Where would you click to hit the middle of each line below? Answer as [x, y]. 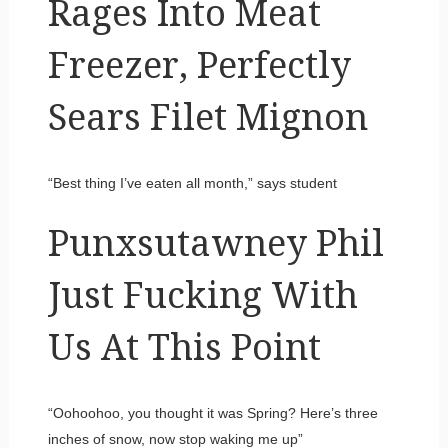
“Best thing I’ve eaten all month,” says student [194, 182]
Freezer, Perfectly [199, 65]
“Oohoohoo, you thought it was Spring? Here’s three [212, 412]
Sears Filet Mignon [207, 117]
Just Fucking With [202, 295]
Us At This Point [184, 347]
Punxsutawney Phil [215, 243]
